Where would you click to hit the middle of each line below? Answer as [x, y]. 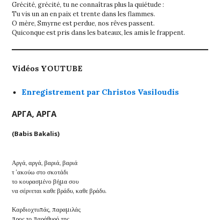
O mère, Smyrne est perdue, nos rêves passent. [83, 23]
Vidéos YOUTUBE [47, 68]
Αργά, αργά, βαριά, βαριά [45, 163]
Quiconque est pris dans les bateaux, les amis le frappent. [98, 32]
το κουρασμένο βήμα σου [45, 181]
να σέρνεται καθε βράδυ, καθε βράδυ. [59, 191]
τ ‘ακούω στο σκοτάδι [40, 172]
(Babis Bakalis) [36, 133]
